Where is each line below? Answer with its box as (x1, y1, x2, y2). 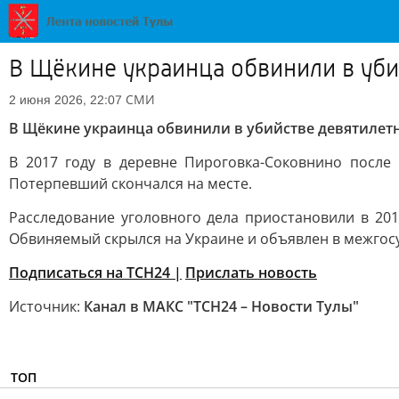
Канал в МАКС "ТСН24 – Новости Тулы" (84, 297, 359, 316)
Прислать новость (185, 263, 317, 282)
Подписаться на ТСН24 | (9, 263, 182, 282)
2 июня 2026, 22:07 (9, 93, 122, 107)
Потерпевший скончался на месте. (9, 174, 252, 193)
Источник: (9, 297, 84, 316)
